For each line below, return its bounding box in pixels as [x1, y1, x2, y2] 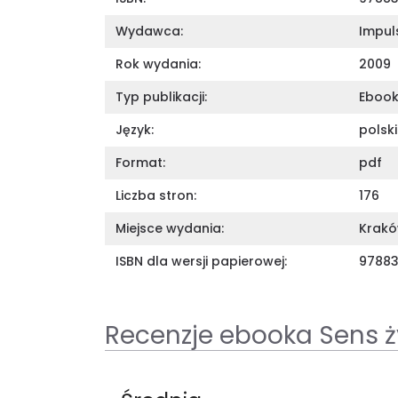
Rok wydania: [115, 54, 201, 73]
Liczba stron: [115, 186, 196, 204]
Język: [115, 120, 154, 139]
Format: [115, 153, 165, 171]
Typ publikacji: [115, 87, 207, 106]
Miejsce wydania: [115, 219, 224, 237]
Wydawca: [115, 21, 183, 40]
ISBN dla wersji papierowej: [115, 251, 287, 270]
